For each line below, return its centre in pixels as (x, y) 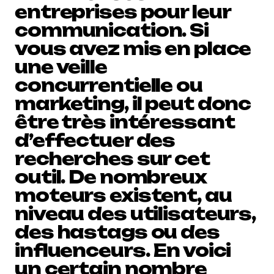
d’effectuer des (95, 140)
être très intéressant (125, 122)
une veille (61, 67)
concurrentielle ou (109, 85)
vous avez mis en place (133, 49)
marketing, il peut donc (133, 104)
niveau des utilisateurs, (135, 214)
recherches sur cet (112, 159)
